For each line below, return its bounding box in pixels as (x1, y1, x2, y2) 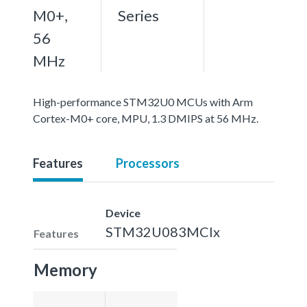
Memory (34, 259, 97, 280)
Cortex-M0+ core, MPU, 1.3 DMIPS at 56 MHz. (33, 111, 258, 125)
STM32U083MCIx (106, 223, 220, 240)
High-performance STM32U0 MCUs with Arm (33, 95, 253, 108)
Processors (116, 155, 180, 171)
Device (106, 206, 140, 219)
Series (118, 5, 159, 25)
